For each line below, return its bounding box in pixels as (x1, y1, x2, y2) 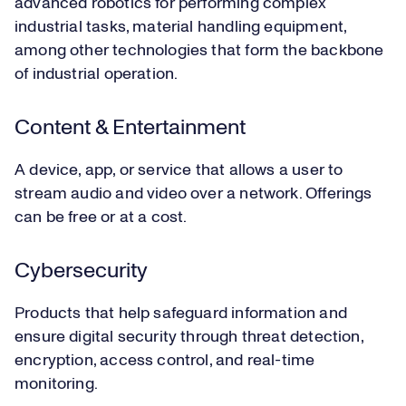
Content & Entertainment (14, 117, 246, 140)
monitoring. (14, 376, 105, 393)
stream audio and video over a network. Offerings (14, 186, 372, 203)
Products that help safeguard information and (14, 305, 347, 323)
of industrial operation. (14, 66, 179, 83)
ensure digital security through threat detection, (14, 329, 363, 346)
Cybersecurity (14, 260, 148, 283)
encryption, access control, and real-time (14, 353, 315, 370)
